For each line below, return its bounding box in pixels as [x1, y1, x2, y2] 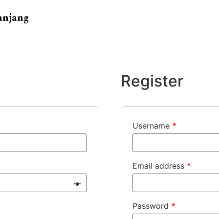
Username [132, 120, 172, 131]
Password [132, 200, 171, 211]
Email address [132, 160, 187, 171]
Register [120, 71, 183, 90]
